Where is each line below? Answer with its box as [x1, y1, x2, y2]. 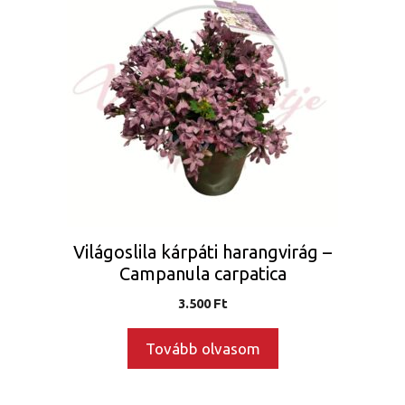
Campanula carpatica [118, 262, 287, 284]
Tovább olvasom [145, 339, 260, 357]
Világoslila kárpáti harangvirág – [73, 240, 332, 262]
